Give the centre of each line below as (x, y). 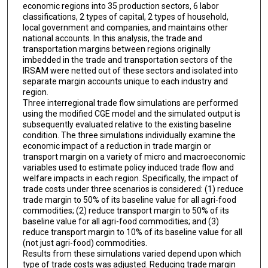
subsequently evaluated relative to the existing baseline (127, 124)
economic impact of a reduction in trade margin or (117, 146)
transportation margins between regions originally (116, 49)
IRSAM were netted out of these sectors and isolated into (130, 70)
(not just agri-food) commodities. (85, 243)
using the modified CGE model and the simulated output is (131, 113)
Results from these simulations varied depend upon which (132, 253)
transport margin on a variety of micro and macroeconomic (134, 156)
